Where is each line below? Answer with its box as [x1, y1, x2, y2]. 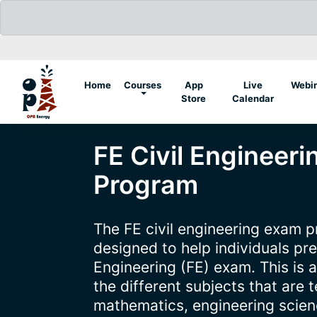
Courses [123, 79, 161, 91]
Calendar [231, 93, 274, 104]
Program [93, 169, 198, 200]
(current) [110, 79, 151, 90]
